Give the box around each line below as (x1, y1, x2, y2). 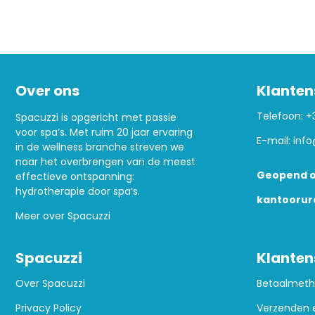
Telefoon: (256, 108, 306, 123)
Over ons (15, 80, 79, 101)
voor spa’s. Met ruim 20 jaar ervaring (15, 124, 193, 139)
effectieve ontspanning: (15, 169, 134, 184)
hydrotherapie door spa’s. (15, 184, 140, 198)
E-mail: (256, 133, 293, 148)
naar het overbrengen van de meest (15, 154, 195, 169)
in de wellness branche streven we (15, 139, 184, 154)
